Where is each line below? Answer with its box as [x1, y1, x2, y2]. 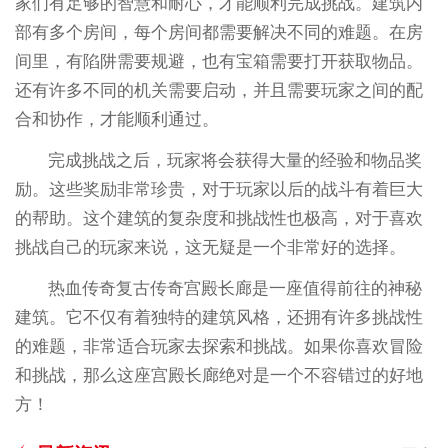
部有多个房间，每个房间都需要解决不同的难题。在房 [14, 23, 423, 42]
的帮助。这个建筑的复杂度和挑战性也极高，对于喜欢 [14, 208, 423, 228]
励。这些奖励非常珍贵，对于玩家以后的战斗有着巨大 [14, 179, 423, 199]
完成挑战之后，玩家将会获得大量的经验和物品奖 [48, 150, 423, 170]
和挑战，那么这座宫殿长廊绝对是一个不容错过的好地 [14, 365, 423, 385]
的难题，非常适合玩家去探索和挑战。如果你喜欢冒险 [14, 336, 423, 356]
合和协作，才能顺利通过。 [14, 110, 219, 129]
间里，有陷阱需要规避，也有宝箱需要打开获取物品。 [14, 52, 423, 71]
